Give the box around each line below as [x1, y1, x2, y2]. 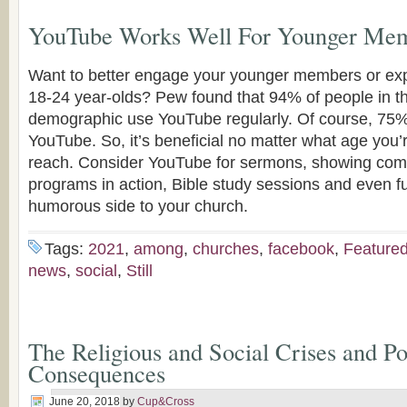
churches [193, 240, 259, 258]
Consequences [28, 357, 165, 389]
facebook [268, 240, 334, 258]
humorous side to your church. [28, 197, 248, 215]
